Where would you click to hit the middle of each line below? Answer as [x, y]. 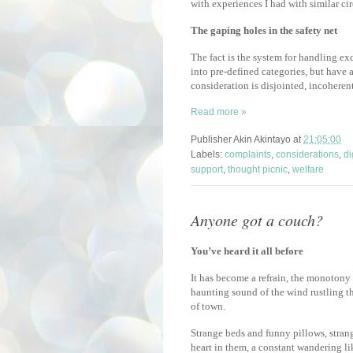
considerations [307, 155]
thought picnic [258, 170]
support [207, 170]
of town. [208, 307]
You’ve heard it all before [247, 251]
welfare [308, 170]
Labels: [208, 155]
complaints [248, 155]
